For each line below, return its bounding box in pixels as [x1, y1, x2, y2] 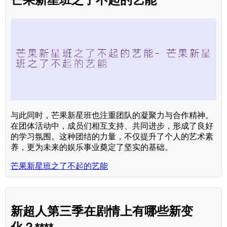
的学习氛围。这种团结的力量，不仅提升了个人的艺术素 [11, 132, 213, 141]
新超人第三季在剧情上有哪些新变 [11, 204, 193, 218]
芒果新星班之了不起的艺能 [11, 162, 108, 171]
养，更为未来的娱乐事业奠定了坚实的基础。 [11, 143, 173, 152]
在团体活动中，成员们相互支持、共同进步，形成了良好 [11, 122, 213, 131]
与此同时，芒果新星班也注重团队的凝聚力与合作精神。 [11, 111, 213, 120]
